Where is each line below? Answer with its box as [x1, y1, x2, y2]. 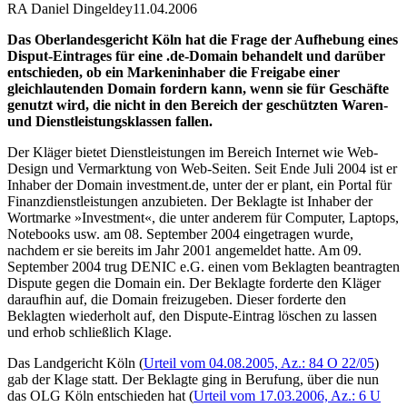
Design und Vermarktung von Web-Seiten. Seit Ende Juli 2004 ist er [7, 160, 397, 176]
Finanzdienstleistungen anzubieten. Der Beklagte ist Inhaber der [7, 193, 372, 209]
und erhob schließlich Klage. [7, 323, 172, 340]
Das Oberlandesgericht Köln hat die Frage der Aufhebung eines [7, 31, 398, 47]
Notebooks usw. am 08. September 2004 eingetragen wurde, [7, 225, 353, 242]
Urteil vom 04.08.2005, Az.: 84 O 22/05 [144, 354, 374, 371]
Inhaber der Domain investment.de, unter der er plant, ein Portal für [7, 176, 392, 193]
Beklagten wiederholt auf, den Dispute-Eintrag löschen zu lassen [7, 307, 377, 323]
